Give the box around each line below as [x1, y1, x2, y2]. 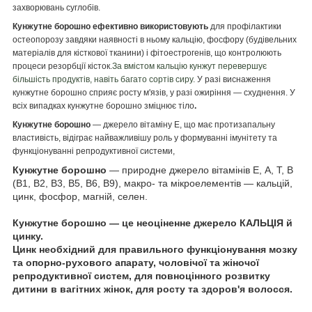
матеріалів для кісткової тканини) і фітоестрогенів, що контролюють [13, 47, 281, 58]
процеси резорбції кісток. [13, 61, 112, 71]
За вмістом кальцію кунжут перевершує [112, 61, 267, 71]
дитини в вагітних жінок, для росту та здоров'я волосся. [13, 283, 292, 295]
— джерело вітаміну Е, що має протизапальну [93, 119, 275, 130]
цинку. [13, 230, 43, 242]
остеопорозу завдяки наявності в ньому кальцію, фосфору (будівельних [13, 34, 297, 45]
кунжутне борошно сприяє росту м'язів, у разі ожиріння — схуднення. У [13, 87, 295, 97]
